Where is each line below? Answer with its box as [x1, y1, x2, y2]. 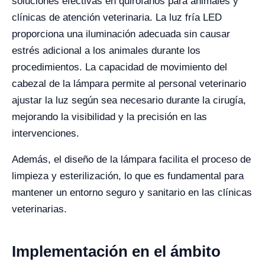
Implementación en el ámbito [12, 243, 221, 260]
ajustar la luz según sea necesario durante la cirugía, [12, 95, 246, 106]
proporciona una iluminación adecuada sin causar [12, 28, 230, 40]
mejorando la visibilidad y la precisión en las [12, 111, 207, 122]
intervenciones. [12, 128, 79, 139]
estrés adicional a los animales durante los [12, 45, 201, 56]
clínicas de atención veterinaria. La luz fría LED [12, 12, 222, 23]
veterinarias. [12, 203, 67, 215]
